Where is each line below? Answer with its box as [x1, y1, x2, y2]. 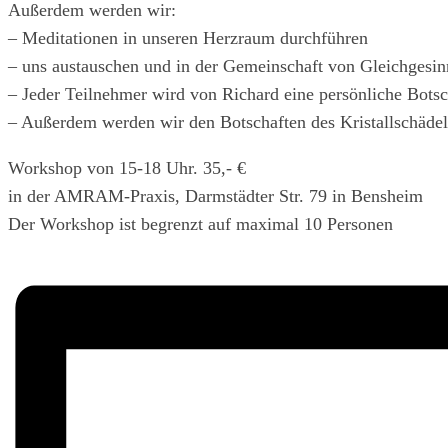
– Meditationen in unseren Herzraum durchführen [8, 27, 368, 48]
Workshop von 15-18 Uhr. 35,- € [8, 157, 246, 178]
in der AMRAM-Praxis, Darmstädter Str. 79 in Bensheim [8, 185, 423, 206]
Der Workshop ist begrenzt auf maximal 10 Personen [8, 213, 393, 234]
